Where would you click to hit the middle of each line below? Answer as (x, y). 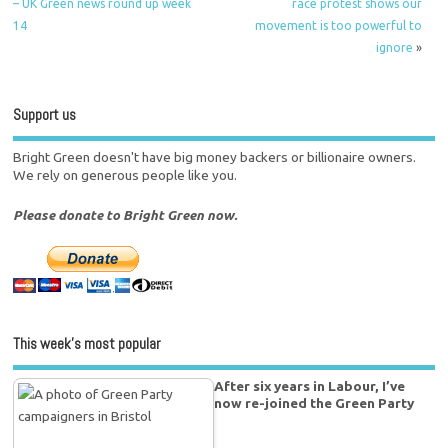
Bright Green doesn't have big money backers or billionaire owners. (215, 157)
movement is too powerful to (338, 26)
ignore (394, 48)
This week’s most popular (87, 344)
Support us (45, 114)
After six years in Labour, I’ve (310, 385)
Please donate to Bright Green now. (125, 215)
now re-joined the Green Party (314, 402)
